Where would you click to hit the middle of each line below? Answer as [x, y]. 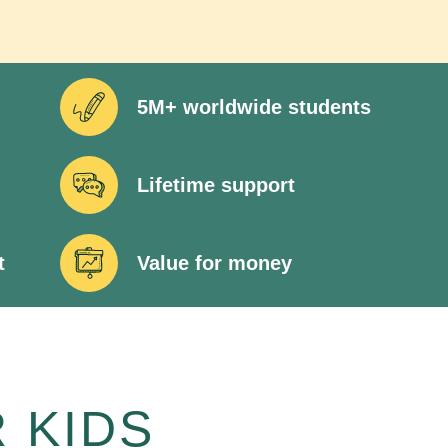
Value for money [215, 263]
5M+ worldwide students [254, 107]
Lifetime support [216, 185]
